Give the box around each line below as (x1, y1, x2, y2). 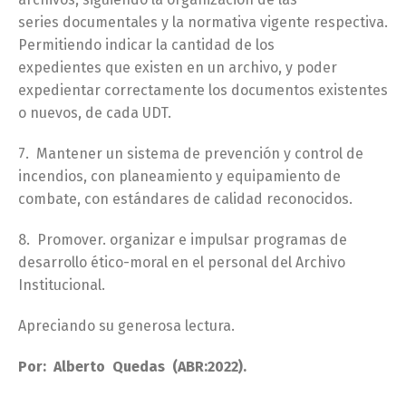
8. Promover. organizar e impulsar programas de (18, 230, 347, 248)
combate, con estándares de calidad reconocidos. (18, 189, 353, 208)
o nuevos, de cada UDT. (18, 103, 171, 121)
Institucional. (18, 275, 105, 294)
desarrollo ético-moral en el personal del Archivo (18, 253, 345, 271)
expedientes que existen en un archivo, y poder (18, 58, 337, 76)
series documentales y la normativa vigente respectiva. (18, 13, 388, 31)
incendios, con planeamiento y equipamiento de (18, 167, 341, 185)
